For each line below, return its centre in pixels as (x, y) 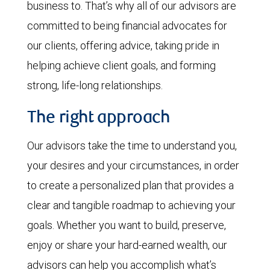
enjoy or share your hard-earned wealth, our (127, 245)
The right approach (99, 119)
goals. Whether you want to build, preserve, (127, 225)
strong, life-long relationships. (95, 85)
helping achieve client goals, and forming (121, 65)
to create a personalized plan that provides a (130, 185)
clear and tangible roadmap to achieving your (131, 205)
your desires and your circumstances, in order (133, 165)
